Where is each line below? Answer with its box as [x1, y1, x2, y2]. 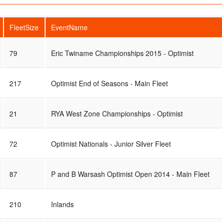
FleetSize [9, 22, 39, 32]
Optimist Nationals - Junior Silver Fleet [51, 138, 171, 149]
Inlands [51, 199, 74, 209]
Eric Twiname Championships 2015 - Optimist [51, 48, 194, 58]
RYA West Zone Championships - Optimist [51, 108, 183, 118]
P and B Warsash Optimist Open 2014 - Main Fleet [51, 168, 210, 179]
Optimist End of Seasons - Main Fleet [51, 78, 168, 88]
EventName [51, 22, 88, 32]
